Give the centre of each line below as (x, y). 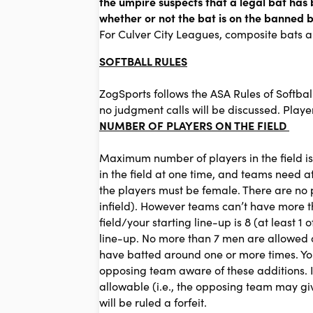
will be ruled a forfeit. (153, 302)
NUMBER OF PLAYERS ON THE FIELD (194, 125)
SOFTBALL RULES (143, 61)
